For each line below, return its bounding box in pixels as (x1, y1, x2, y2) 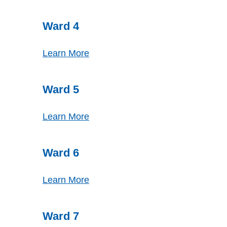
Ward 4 (43, 20, 79, 32)
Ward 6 (43, 146, 79, 159)
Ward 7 (43, 210, 79, 222)
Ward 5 (43, 83, 79, 96)
